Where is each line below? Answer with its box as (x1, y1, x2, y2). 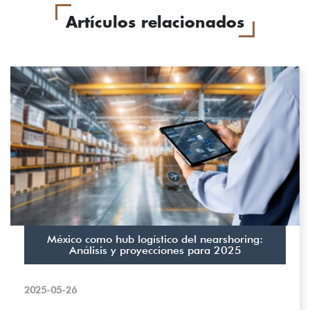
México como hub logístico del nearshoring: (47, 232, 263, 246)
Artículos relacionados (66, 15, 244, 30)
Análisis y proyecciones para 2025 (69, 243, 241, 257)
